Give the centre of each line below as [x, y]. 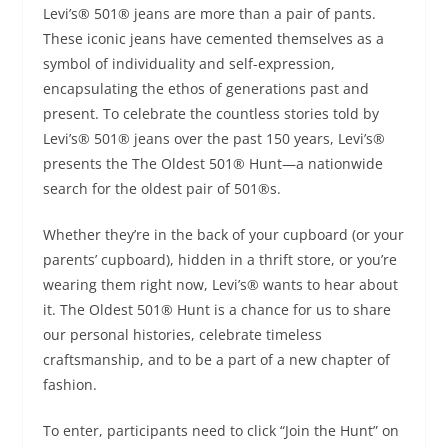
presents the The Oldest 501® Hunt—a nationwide [212, 163]
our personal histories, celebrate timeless [182, 334]
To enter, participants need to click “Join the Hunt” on [220, 430]
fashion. [69, 384]
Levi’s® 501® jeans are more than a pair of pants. [209, 13]
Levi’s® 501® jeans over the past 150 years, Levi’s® [213, 138]
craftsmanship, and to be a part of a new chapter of [216, 359]
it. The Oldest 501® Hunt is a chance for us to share [216, 309]
